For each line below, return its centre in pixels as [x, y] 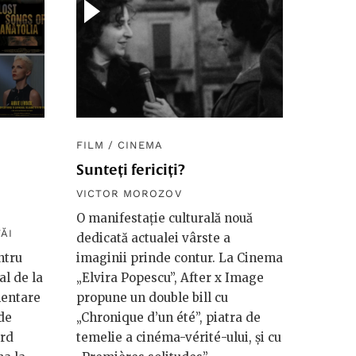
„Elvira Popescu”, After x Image [170, 277]
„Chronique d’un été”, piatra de [168, 317]
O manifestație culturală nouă [164, 218]
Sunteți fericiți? [131, 169]
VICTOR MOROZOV [129, 193]
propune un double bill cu [152, 297]
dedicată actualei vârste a [153, 238]
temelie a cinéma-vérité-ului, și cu [179, 337]
